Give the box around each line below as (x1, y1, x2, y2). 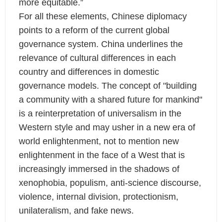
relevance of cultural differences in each (18, 53, 176, 63)
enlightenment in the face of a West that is (18, 150, 185, 161)
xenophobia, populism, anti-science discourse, (18, 178, 201, 188)
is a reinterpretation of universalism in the (18, 109, 181, 119)
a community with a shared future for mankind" (18, 95, 202, 105)
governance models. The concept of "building (18, 81, 197, 91)
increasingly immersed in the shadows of (18, 164, 179, 174)
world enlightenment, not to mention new (18, 136, 179, 147)
